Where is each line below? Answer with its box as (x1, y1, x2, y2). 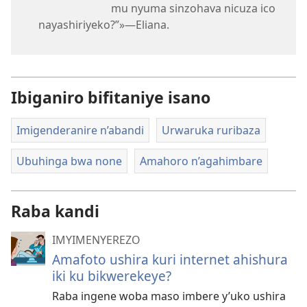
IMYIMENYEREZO (52, 232, 140, 247)
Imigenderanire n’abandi (16, 122, 144, 138)
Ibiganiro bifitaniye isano (11, 86, 210, 108)
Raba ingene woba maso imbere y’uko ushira (52, 288, 286, 304)
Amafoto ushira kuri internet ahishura (52, 250, 288, 269)
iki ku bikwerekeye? (52, 267, 171, 285)
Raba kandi (11, 200, 99, 222)
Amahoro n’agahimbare (139, 153, 262, 169)
